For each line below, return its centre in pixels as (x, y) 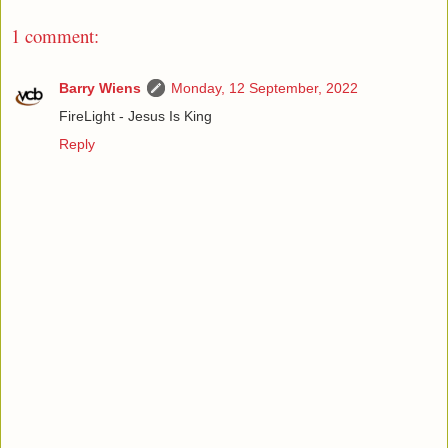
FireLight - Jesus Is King (135, 116)
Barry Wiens (100, 88)
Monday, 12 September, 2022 (264, 88)
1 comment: (55, 35)
